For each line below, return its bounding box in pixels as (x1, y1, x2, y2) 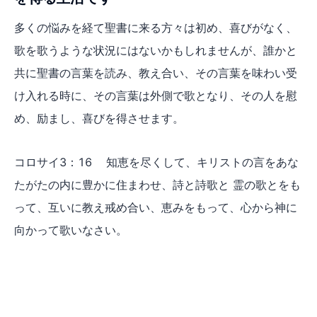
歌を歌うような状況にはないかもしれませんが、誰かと (14, 42, 297, 57)
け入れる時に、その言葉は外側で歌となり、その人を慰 (14, 88, 297, 103)
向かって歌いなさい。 (14, 222, 127, 237)
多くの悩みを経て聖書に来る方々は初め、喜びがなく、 (14, 20, 297, 35)
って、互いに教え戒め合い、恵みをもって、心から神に (14, 200, 297, 214)
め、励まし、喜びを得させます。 (14, 110, 184, 125)
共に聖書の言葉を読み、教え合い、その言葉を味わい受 (14, 65, 297, 80)
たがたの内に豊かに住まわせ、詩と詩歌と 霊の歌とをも (14, 177, 301, 192)
